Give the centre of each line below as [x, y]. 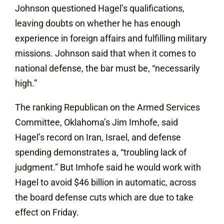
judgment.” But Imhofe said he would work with [108, 167]
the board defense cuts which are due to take [104, 197]
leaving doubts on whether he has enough [98, 23]
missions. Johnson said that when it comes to [105, 53]
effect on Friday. [47, 212]
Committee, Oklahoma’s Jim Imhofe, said [96, 122]
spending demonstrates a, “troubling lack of [101, 152]
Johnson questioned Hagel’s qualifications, [100, 8]
